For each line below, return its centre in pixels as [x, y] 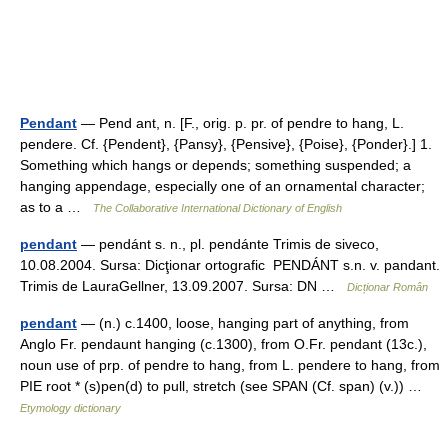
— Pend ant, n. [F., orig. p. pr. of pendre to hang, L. [240, 123]
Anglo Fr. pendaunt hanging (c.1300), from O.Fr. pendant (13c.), [223, 344]
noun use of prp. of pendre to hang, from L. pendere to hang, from [230, 365]
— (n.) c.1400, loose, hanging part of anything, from [243, 323]
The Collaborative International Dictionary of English [217, 208]
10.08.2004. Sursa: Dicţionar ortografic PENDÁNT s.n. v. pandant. [230, 265]
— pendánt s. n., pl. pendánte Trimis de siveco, [228, 244]
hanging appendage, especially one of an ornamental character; [222, 186]
